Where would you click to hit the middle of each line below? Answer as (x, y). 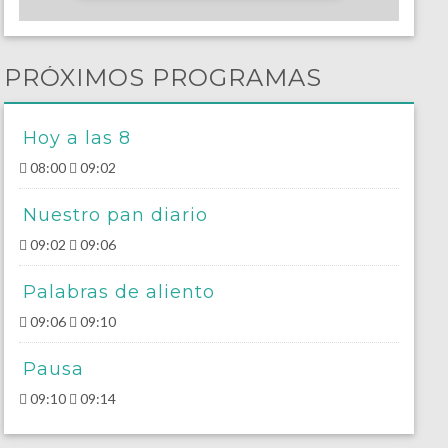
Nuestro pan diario (115, 215)
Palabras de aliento (118, 292)
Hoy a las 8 (76, 138)
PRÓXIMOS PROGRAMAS (162, 78)
